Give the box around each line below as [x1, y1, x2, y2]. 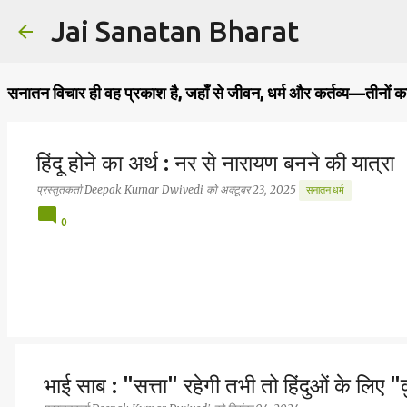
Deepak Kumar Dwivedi [84, 182, 206, 196]
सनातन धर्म [306, 184, 344, 195]
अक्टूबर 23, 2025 [220, 182, 299, 196]
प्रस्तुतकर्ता [36, 182, 84, 196]
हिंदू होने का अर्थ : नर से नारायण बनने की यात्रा [36, 151, 394, 175]
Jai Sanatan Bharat [51, 15, 299, 47]
